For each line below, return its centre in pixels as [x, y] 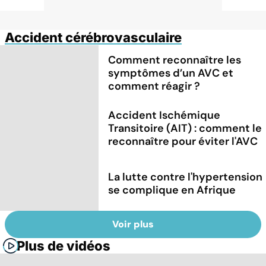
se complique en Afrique [172, 190]
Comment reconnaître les [175, 60]
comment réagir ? [154, 86]
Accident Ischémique [164, 115]
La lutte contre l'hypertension [186, 177]
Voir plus [133, 224]
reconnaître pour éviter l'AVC [183, 141]
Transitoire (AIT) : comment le [185, 128]
